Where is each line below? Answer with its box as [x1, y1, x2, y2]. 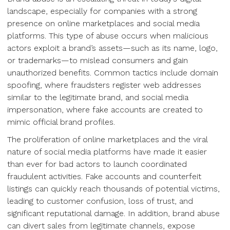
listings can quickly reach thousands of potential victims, [7, 184, 220, 194]
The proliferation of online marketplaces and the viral [7, 135, 207, 144]
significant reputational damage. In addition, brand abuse [7, 208, 220, 218]
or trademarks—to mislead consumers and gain [7, 55, 188, 65]
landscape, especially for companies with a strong [7, 6, 197, 16]
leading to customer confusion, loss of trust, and [7, 196, 193, 206]
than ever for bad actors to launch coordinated [7, 159, 187, 169]
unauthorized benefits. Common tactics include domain [7, 68, 218, 78]
